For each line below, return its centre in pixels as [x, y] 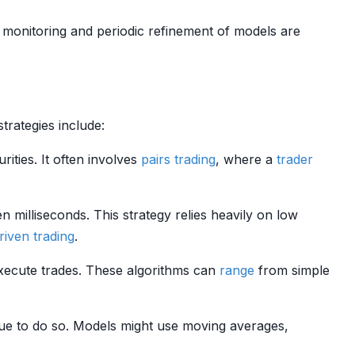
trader [295, 159]
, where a [246, 159]
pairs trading [178, 159]
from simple [292, 270]
